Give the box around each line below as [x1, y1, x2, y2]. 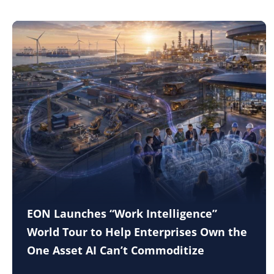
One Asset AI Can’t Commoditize [27, 243, 204, 257]
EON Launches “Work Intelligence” [27, 206, 217, 221]
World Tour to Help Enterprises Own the [27, 224, 247, 239]
